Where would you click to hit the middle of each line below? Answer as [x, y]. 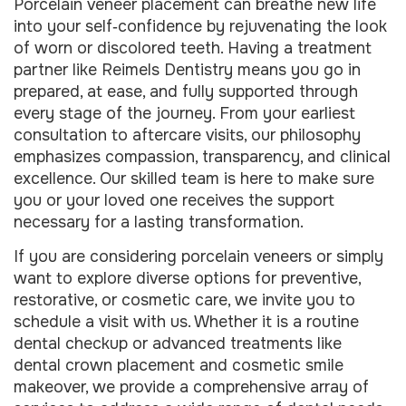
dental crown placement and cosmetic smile [179, 366]
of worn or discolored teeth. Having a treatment [193, 48]
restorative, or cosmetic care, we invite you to [184, 300]
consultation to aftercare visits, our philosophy [187, 135]
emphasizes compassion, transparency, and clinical [202, 156]
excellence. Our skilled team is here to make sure [194, 178]
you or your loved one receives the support [174, 200]
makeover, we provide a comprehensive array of [191, 387]
